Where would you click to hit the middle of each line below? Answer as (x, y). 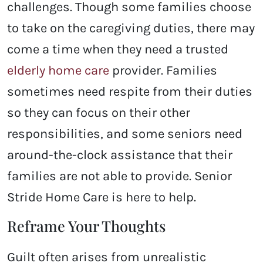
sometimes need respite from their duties (130, 92)
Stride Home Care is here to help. (102, 198)
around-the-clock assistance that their (120, 155)
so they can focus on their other (99, 113)
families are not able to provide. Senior (119, 176)
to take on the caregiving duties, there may (131, 28)
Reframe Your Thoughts (86, 226)
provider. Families (163, 71)
